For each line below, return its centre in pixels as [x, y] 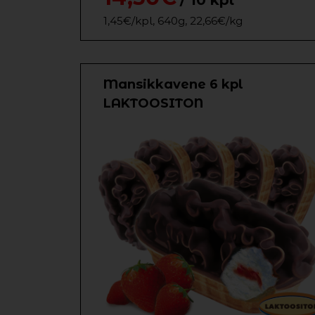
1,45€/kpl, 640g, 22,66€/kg [173, 21]
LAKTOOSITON [153, 103]
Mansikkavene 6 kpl [173, 84]
